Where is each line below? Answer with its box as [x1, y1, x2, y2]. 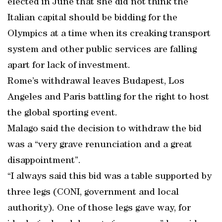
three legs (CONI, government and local [7, 188, 179, 198]
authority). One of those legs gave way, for [7, 204, 191, 214]
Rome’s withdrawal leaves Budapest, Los [7, 77, 184, 87]
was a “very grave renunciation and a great [7, 140, 192, 150]
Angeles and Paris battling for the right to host [7, 93, 209, 103]
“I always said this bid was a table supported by [7, 172, 212, 182]
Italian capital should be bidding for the [7, 13, 177, 23]
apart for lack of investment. [7, 61, 130, 71]
